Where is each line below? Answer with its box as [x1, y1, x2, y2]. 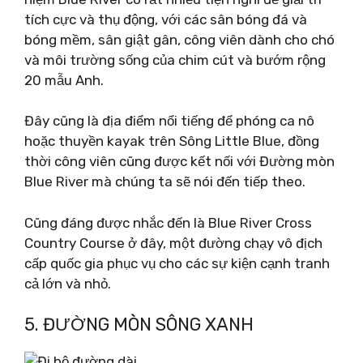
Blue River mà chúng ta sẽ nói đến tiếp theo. [24, 173, 305, 190]
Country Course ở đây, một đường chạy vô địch [24, 234, 322, 251]
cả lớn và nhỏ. [24, 275, 111, 292]
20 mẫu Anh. [24, 71, 104, 88]
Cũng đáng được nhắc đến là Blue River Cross [24, 214, 312, 231]
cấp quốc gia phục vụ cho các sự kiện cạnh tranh [24, 254, 330, 271]
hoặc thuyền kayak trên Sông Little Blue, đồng [24, 133, 319, 149]
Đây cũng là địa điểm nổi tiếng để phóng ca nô [24, 113, 314, 129]
